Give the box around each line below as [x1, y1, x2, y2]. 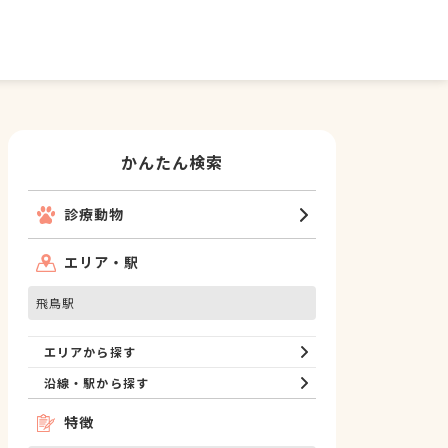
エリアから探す [44, 343, 136, 360]
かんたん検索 [120, 150, 224, 174]
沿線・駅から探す [44, 374, 149, 391]
